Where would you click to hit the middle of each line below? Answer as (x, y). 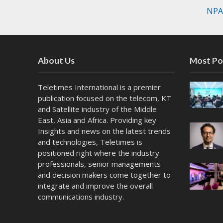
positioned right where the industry (98, 153)
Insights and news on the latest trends (104, 131)
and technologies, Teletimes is (90, 142)
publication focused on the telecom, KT (104, 98)
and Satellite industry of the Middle (97, 109)
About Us (56, 60)
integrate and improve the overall (95, 185)
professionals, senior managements (99, 164)
